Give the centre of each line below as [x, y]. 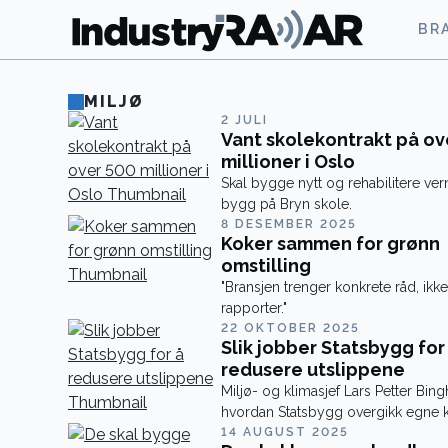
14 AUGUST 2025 [284, 432]
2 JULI [244, 120]
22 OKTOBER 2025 [290, 328]
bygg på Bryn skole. [286, 204]
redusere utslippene [312, 369]
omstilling [265, 265]
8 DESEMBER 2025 [288, 224]
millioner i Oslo [287, 161]
